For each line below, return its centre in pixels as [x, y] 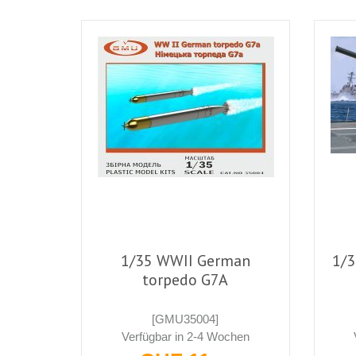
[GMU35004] [186, 319]
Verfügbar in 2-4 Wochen [185, 336]
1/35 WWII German [185, 260]
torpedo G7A [186, 279]
